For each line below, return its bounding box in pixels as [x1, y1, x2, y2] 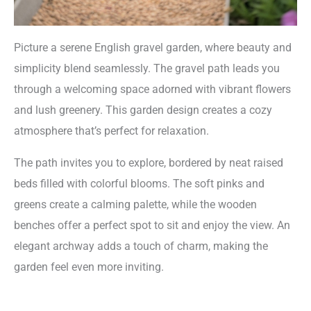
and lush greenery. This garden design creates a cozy [14, 103, 272, 117]
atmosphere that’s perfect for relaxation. [14, 124, 209, 137]
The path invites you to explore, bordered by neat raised [14, 156, 283, 170]
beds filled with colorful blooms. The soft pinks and [14, 177, 264, 191]
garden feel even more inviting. [14, 260, 164, 274]
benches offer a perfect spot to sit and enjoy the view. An [14, 219, 290, 233]
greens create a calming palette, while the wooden [14, 198, 257, 212]
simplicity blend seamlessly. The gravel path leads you [14, 61, 280, 75]
